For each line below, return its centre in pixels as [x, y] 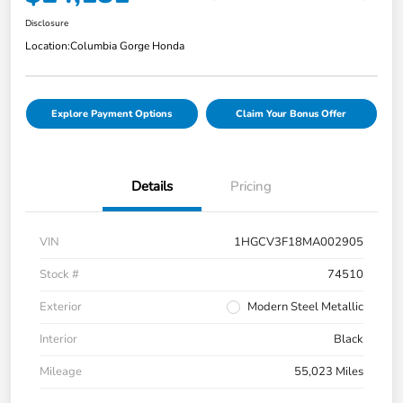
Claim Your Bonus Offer [291, 113]
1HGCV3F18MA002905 [299, 242]
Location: [48, 45]
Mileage [61, 371]
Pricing [251, 186]
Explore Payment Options [112, 113]
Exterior [61, 306]
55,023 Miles [329, 371]
